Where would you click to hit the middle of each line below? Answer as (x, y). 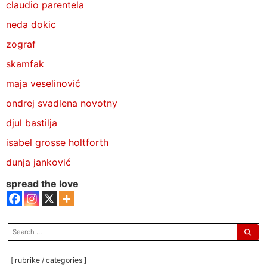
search (23, 229)
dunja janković (38, 162)
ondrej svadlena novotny (61, 103)
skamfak (25, 63)
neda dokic (31, 24)
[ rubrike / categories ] (49, 260)
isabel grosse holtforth (57, 142)
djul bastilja (31, 122)
